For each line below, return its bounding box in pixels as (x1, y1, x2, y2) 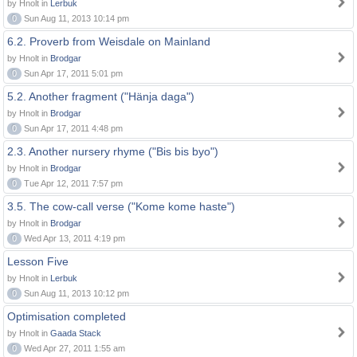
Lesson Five (7, 255, 69, 268)
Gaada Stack (50, 328, 101, 338)
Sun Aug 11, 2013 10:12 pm (22, 288, 129, 298)
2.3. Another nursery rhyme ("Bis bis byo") (7, 145, 218, 158)
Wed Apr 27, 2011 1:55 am (22, 343, 125, 353)
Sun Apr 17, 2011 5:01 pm (22, 69, 123, 78)
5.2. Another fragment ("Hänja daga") (7, 90, 194, 103)
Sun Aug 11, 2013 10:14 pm (22, 14, 129, 23)
